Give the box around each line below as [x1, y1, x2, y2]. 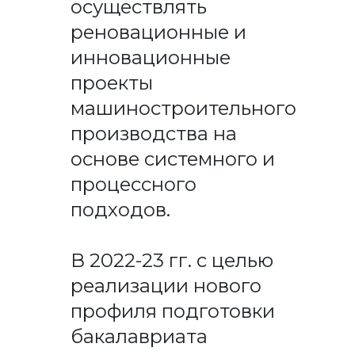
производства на [70, 121, 237, 145]
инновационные [70, 45, 231, 69]
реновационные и [70, 20, 246, 44]
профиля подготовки [70, 299, 275, 323]
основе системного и [70, 147, 275, 170]
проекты [70, 71, 153, 94]
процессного [70, 172, 197, 196]
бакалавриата [70, 324, 208, 348]
